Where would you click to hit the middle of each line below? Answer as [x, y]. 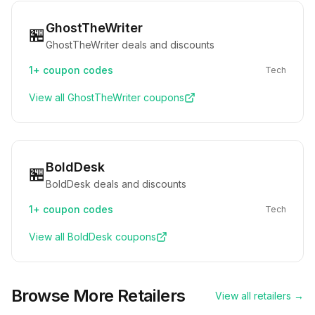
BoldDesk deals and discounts [116, 184]
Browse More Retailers [98, 296]
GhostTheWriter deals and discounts [130, 45]
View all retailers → [259, 296]
